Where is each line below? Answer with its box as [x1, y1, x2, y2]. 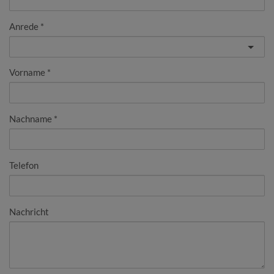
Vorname [9, 67, 45, 78]
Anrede [9, 21, 39, 32]
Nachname [9, 113, 52, 125]
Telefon [9, 160, 39, 171]
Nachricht [9, 206, 49, 218]
